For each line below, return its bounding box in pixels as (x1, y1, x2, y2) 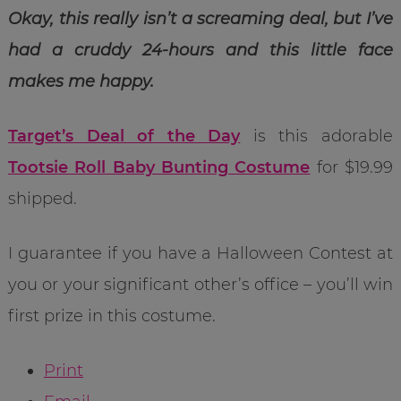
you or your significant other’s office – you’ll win (7, 274, 394, 294)
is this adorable (240, 125, 394, 146)
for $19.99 (310, 157, 394, 177)
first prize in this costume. (7, 305, 216, 326)
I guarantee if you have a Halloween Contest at (7, 243, 394, 263)
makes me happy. (7, 71, 154, 91)
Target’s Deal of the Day (7, 125, 241, 146)
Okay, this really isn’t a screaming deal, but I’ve (7, 8, 394, 29)
